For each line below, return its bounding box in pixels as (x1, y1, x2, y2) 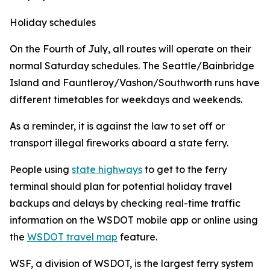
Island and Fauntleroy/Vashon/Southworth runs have (10, 77, 260, 89)
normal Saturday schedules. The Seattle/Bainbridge (10, 60, 254, 72)
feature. (118, 231, 157, 243)
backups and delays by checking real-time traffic (10, 197, 240, 209)
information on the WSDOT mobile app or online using (10, 214, 258, 226)
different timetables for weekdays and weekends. (10, 93, 242, 105)
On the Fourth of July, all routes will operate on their (10, 43, 251, 55)
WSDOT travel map (27, 231, 118, 243)
